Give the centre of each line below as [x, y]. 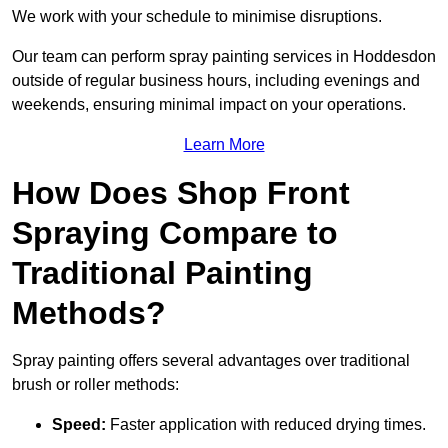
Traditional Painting [162, 273]
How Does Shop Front [181, 193]
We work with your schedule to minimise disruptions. [197, 17]
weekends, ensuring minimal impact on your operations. [209, 105]
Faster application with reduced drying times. [266, 425]
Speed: [79, 425]
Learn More [224, 145]
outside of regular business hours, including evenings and [216, 81]
